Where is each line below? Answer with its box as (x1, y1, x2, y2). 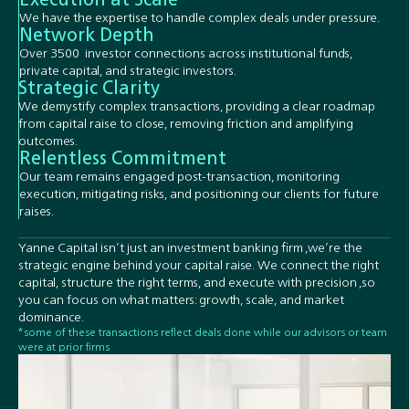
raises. (18, 198, 54, 222)
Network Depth (18, 17, 154, 50)
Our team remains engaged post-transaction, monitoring (18, 163, 340, 187)
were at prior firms (18, 336, 110, 356)
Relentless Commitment (18, 141, 226, 173)
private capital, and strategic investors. (18, 58, 236, 81)
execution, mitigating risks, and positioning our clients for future (18, 181, 379, 204)
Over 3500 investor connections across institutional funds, (18, 40, 352, 64)
